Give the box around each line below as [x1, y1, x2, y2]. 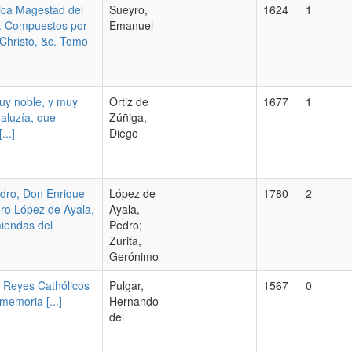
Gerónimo [109, 248, 159, 264]
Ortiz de [109, 93, 148, 109]
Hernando [109, 293, 159, 309]
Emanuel [109, 17, 153, 33]
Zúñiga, [109, 109, 147, 125]
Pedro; [109, 217, 142, 233]
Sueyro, [109, 2, 148, 17]
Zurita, [109, 233, 141, 248]
